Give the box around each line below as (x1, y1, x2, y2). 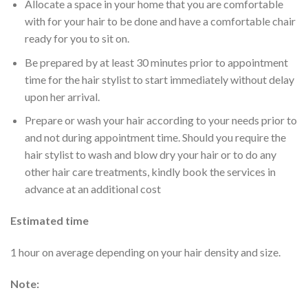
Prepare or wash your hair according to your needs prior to (24, 113, 297, 127)
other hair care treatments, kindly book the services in (24, 165, 276, 179)
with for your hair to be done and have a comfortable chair (24, 14, 296, 27)
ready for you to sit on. (24, 31, 129, 45)
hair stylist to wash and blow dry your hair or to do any (24, 148, 276, 162)
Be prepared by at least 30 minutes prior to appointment (24, 55, 288, 69)
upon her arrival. (24, 89, 100, 103)
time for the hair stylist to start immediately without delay (24, 72, 294, 86)
